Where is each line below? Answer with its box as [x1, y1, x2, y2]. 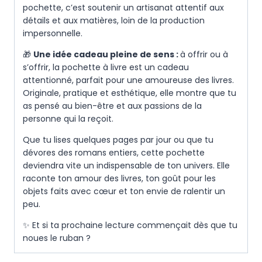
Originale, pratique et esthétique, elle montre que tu [23, 87, 236, 99]
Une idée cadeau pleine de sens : [33, 49, 180, 61]
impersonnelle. [23, 27, 82, 40]
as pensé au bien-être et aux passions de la [23, 100, 202, 112]
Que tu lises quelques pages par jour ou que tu [23, 134, 213, 146]
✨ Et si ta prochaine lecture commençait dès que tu [23, 219, 237, 232]
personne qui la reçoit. [23, 113, 113, 125]
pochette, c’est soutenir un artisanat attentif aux [23, 2, 224, 14]
